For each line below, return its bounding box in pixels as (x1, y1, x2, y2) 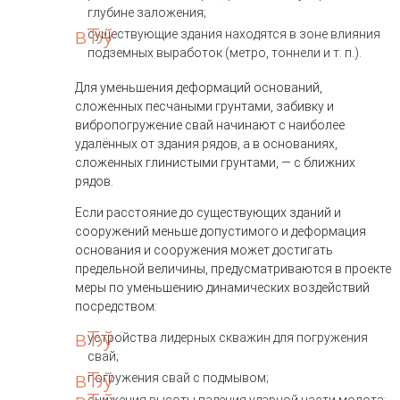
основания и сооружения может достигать (75, 242, 333, 257)
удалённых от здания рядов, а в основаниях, (75, 136, 337, 151)
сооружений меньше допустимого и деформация (75, 223, 366, 238)
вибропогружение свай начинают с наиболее (75, 117, 345, 132)
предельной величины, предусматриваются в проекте (75, 261, 391, 276)
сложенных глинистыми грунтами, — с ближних (75, 154, 355, 170)
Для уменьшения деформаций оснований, (75, 79, 322, 95)
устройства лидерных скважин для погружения (87, 329, 368, 345)
